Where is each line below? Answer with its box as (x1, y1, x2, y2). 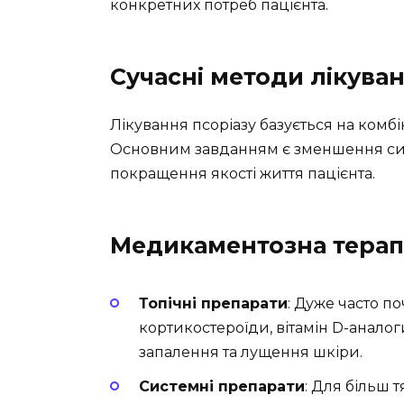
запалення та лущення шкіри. (139, 343, 363, 361)
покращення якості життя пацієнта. (110, 164, 375, 182)
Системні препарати (139, 378, 305, 396)
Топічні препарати (139, 294, 288, 312)
